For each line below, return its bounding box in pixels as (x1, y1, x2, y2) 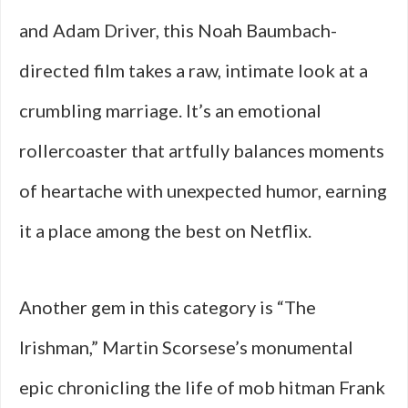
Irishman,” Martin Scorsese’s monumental (19, 336, 353, 358)
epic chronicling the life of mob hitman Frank (19, 376, 385, 398)
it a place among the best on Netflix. (19, 219, 311, 241)
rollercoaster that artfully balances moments (19, 139, 384, 161)
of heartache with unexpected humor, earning (19, 179, 387, 201)
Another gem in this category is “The (19, 296, 316, 318)
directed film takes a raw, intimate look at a (19, 59, 368, 81)
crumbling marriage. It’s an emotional (19, 99, 321, 121)
